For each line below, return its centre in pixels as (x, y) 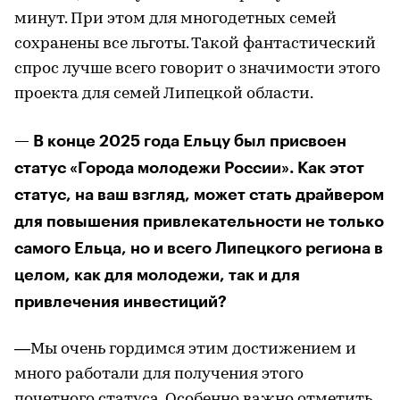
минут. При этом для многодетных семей (175, 19)
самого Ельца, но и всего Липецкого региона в (199, 248)
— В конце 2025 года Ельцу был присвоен (180, 141)
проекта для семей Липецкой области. (164, 94)
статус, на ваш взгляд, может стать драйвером (199, 194)
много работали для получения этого (159, 374)
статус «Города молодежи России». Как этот (189, 167)
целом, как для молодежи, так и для (157, 275)
